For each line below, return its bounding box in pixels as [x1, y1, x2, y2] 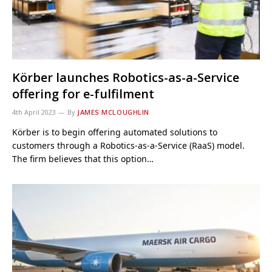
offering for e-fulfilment [12, 85, 154, 102]
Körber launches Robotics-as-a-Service [12, 69, 239, 86]
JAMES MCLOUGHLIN [77, 107, 149, 117]
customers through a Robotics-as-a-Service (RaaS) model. [12, 139, 245, 151]
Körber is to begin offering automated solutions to [12, 126, 217, 138]
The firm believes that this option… [12, 152, 154, 165]
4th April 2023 [12, 107, 56, 117]
